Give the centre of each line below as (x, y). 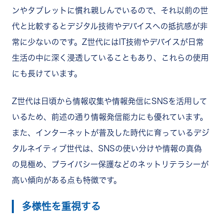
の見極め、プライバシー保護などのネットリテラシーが (110, 164)
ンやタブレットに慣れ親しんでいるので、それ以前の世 (110, 10)
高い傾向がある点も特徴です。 (67, 180)
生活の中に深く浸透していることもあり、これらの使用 (110, 57)
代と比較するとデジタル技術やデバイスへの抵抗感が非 (110, 26)
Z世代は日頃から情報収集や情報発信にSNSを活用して (110, 101)
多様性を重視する (61, 206)
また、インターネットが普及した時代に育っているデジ (110, 132)
